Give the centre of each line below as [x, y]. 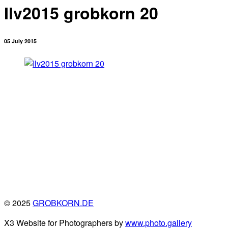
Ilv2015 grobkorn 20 [81, 13]
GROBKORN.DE [63, 203]
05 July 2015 [20, 41]
